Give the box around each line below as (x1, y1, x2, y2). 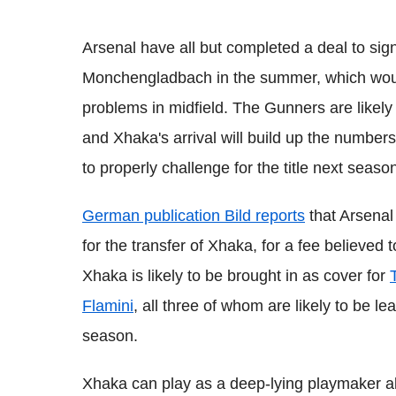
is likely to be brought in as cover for (127, 266, 390, 285)
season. (82, 326, 138, 345)
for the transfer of (82, 236, 208, 255)
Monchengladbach (82, 68, 212, 87)
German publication (82, 206, 225, 225)
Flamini (82, 296, 133, 315)
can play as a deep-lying (127, 374, 308, 392)
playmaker (308, 374, 381, 392)
